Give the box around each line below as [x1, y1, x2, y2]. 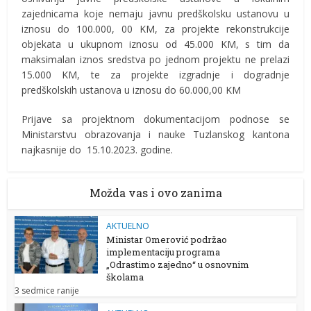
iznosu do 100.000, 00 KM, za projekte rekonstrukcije [22, 22, 289, 36]
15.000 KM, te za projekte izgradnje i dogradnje [22, 68, 289, 82]
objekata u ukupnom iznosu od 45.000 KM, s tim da [22, 37, 289, 51]
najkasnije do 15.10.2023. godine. [22, 143, 174, 157]
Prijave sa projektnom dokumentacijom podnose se [22, 112, 289, 126]
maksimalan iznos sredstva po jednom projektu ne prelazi [22, 53, 289, 67]
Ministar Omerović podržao [106, 233, 228, 246]
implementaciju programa [106, 246, 221, 259]
